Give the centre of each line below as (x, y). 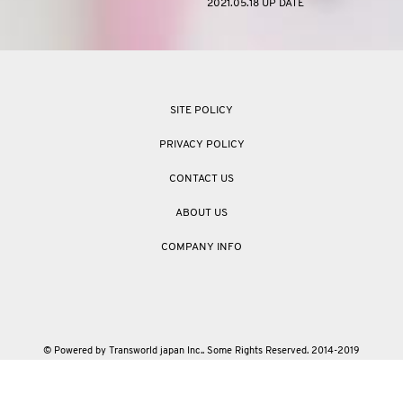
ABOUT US (201, 214)
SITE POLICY (201, 111)
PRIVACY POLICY (201, 145)
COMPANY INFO (201, 248)
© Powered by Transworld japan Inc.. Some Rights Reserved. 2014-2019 (201, 352)
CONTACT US (201, 179)
